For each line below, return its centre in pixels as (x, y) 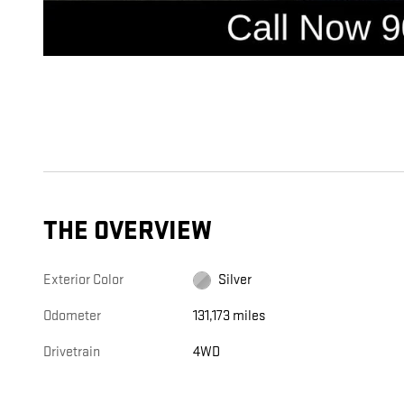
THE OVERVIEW (128, 232)
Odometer (72, 317)
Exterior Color (83, 280)
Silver (235, 280)
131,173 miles (230, 317)
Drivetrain (72, 353)
